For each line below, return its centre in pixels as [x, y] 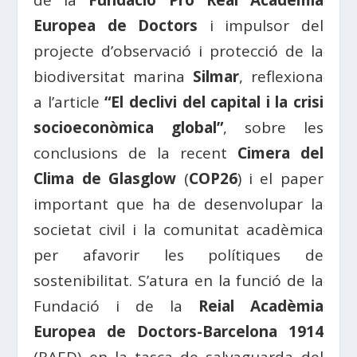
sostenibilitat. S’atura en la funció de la [178, 280]
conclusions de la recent [135, 153]
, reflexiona [281, 76]
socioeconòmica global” [129, 127]
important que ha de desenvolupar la [178, 204]
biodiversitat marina [113, 76]
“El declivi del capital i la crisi [214, 102]
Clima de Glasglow [105, 178]
